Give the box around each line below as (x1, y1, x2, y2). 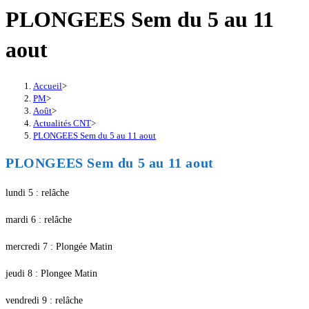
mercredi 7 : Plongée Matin (6, 241, 112, 252)
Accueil (33, 80, 62, 91)
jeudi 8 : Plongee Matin (6, 268, 97, 279)
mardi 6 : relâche (6, 215, 72, 226)
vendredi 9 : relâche (6, 295, 83, 306)
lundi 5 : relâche (6, 188, 69, 199)
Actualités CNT (33, 117, 91, 128)
